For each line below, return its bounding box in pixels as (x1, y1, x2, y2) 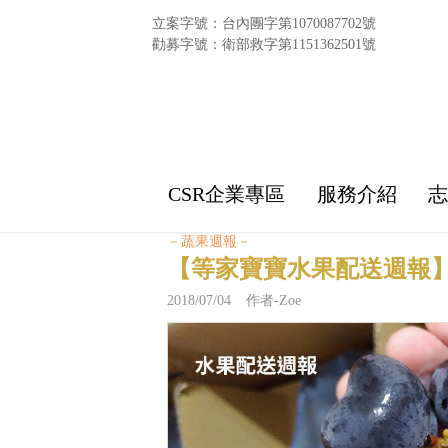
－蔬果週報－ (167, 233, 251, 249)
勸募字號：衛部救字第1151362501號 (152, 37, 376, 52)
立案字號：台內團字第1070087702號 (152, 16, 376, 31)
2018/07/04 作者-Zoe (167, 292, 301, 308)
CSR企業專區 (167, 182, 285, 205)
